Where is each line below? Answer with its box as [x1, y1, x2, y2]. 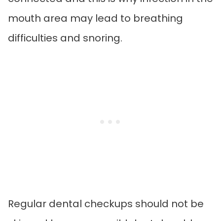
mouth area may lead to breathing [8, 11, 183, 25]
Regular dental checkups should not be [8, 196, 204, 211]
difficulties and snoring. [8, 31, 125, 45]
